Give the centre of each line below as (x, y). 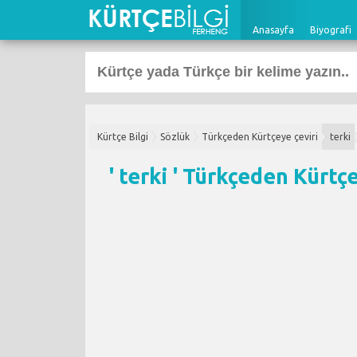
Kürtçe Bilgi (123, 137)
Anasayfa (273, 30)
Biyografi (331, 30)
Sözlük (175, 137)
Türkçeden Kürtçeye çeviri (260, 137)
